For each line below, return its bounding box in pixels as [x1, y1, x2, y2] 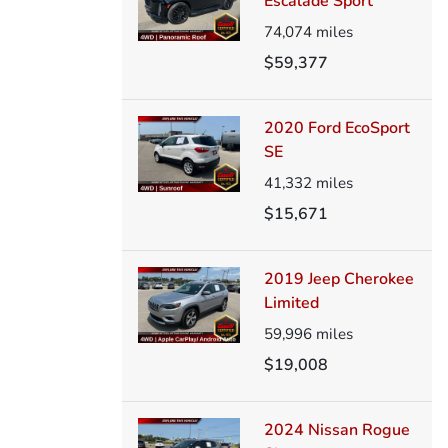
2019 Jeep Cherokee [263, 267, 414, 290]
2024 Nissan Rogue [263, 418, 410, 441]
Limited [263, 291, 319, 314]
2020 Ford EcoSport [263, 116, 410, 139]
